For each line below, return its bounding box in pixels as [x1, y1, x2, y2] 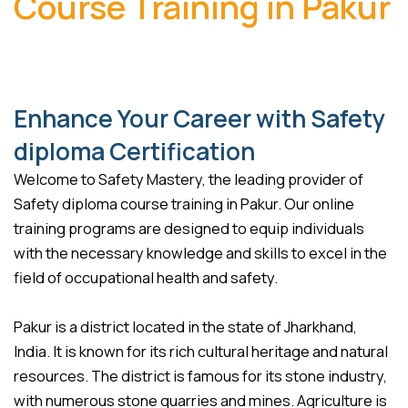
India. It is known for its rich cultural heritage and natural [14, 342, 388, 362]
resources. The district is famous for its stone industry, [14, 366, 387, 387]
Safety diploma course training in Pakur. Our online [14, 194, 354, 215]
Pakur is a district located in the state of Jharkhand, [14, 317, 357, 338]
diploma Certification [14, 135, 255, 168]
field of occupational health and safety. [14, 268, 278, 289]
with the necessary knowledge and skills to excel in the [14, 243, 387, 264]
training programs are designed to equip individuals [14, 219, 364, 240]
